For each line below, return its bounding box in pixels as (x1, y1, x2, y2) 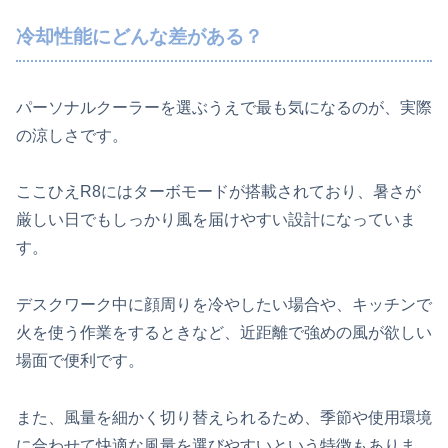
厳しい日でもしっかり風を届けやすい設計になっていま (16, 211, 416, 229)
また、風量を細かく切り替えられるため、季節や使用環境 (16, 408, 432, 426)
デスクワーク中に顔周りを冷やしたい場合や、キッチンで (16, 296, 432, 314)
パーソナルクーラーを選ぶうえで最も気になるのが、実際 (16, 98, 432, 116)
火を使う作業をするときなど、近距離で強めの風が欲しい (16, 324, 432, 342)
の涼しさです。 (16, 126, 128, 144)
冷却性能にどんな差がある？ (16, 25, 263, 47)
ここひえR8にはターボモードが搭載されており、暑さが (16, 183, 421, 201)
